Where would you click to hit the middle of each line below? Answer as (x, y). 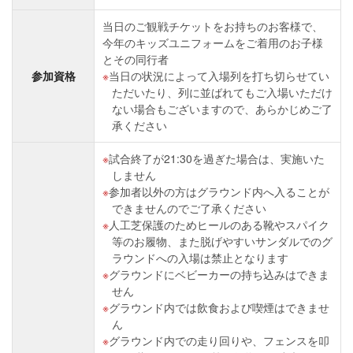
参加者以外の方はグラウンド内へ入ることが (219, 192)
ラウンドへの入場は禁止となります (200, 258)
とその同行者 (136, 59)
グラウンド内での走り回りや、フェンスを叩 (219, 341)
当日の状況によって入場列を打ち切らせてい (219, 76)
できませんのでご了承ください (189, 208)
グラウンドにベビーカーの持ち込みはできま (219, 275)
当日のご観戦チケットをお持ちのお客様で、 (213, 26)
